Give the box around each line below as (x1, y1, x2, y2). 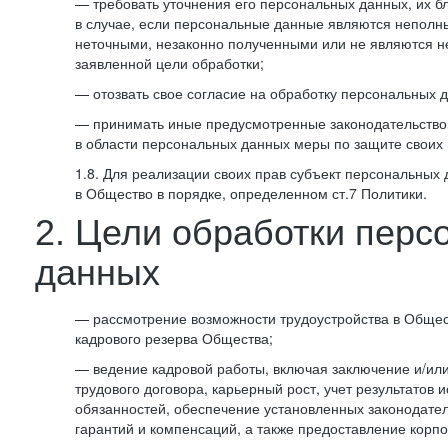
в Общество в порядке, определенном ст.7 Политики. (75, 183, 427, 203)
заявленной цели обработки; (75, 53, 264, 73)
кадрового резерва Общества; (75, 328, 273, 348)
